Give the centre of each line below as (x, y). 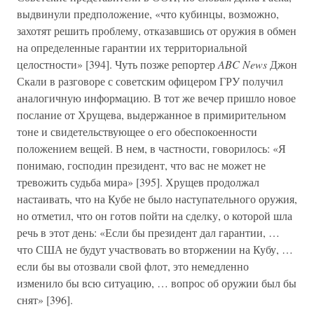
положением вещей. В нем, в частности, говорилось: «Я (151, 148)
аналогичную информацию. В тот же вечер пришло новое (156, 98)
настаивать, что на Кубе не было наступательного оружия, (157, 199)
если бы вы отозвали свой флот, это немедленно (133, 266)
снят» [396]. (45, 300)
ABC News (243, 64)
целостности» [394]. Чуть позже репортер (117, 64)
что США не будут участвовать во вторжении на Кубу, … (155, 249)
